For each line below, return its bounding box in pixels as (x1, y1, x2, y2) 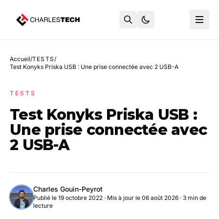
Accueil (10, 55, 30, 63)
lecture (33, 202, 53, 209)
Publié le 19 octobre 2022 (33, 194, 103, 201)
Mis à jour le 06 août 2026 (107, 194, 178, 201)
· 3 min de (178, 194, 206, 201)
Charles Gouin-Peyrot (33, 185, 103, 193)
